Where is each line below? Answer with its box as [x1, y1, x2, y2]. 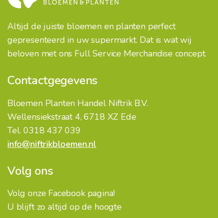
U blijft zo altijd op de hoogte [7, 201, 122, 213]
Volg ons [7, 163, 53, 179]
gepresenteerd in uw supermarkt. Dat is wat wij [7, 34, 192, 46]
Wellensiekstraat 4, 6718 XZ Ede [7, 110, 136, 123]
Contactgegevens [7, 72, 98, 88]
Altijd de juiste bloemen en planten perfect [7, 20, 176, 32]
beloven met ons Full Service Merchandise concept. [7, 47, 207, 59]
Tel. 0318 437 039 [7, 124, 81, 136]
